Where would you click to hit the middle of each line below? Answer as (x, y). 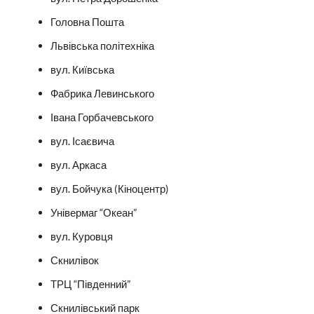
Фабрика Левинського (102, 93)
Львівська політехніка (102, 45)
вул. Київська (82, 69)
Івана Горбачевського (102, 117)
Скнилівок (74, 260)
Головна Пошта (87, 21)
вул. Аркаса (78, 164)
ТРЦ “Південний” (90, 284)
